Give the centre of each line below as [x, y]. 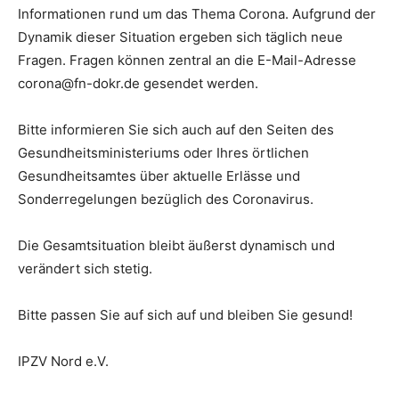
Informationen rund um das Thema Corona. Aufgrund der [197, 13]
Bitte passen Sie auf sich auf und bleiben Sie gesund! [185, 314]
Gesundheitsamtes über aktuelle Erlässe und [159, 175]
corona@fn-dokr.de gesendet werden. [138, 83]
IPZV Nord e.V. [63, 361]
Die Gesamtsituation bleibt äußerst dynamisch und [176, 245]
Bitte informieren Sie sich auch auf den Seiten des [176, 129]
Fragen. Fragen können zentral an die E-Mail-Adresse [187, 60]
